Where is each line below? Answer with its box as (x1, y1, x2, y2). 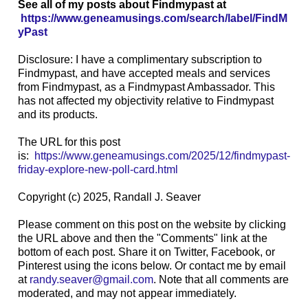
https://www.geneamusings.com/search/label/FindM (21, 12, 287, 24)
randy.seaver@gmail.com (30, 273, 153, 285)
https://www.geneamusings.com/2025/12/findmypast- (34, 149, 290, 162)
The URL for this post (18, 135, 120, 148)
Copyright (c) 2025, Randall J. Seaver (18, 190, 201, 203)
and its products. (18, 108, 98, 120)
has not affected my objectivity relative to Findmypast (18, 94, 274, 107)
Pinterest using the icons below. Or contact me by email (18, 259, 286, 272)
